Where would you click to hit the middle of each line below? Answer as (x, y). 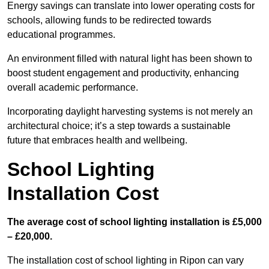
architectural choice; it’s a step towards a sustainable (119, 126)
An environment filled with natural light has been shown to (130, 59)
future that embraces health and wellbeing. (97, 141)
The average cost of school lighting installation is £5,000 (134, 222)
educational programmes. (61, 35)
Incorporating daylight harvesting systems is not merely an (130, 112)
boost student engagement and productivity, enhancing (123, 73)
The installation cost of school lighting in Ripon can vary (125, 261)
